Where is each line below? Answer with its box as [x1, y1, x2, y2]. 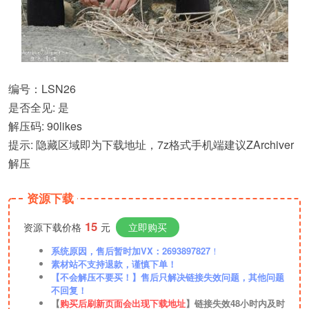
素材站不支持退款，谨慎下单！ [51, 257, 177, 270]
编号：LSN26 [8, 81, 76, 97]
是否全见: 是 [8, 99, 69, 115]
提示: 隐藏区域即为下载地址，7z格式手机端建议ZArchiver [8, 137, 294, 152]
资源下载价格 [23, 220, 81, 234]
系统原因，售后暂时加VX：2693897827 [51, 244, 210, 257]
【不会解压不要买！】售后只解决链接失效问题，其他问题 [51, 270, 284, 283]
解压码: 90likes [8, 118, 82, 134]
